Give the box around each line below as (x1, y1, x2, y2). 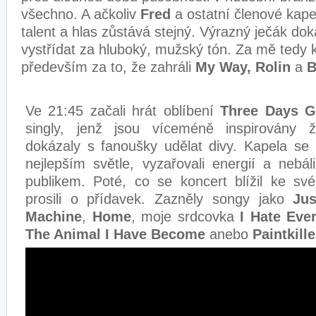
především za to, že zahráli (21, 59, 195, 75)
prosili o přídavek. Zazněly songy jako (25, 191, 293, 207)
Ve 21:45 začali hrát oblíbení (25, 103, 221, 119)
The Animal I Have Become (25, 226, 209, 242)
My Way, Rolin (195, 59, 295, 75)
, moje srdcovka (130, 209, 240, 224)
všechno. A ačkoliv (21, 6, 140, 22)
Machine (25, 209, 82, 224)
